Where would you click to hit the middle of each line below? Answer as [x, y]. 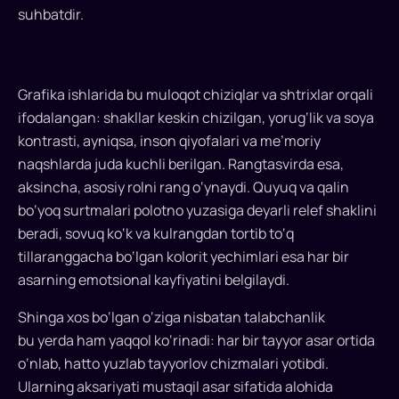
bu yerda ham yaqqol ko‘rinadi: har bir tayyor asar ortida [196, 341]
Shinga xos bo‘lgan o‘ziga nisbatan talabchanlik [171, 318]
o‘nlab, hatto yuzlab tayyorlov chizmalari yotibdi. [173, 364]
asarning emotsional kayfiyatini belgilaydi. [154, 280]
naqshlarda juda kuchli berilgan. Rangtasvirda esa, [181, 164]
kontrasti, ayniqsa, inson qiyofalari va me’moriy [169, 141]
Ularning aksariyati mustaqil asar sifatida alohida [175, 387]
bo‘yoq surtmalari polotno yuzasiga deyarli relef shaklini [197, 211]
